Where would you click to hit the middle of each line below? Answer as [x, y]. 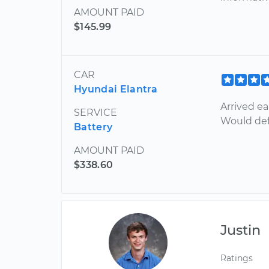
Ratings [237, 258]
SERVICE [95, 112]
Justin [241, 230]
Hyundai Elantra [116, 89]
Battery [93, 127]
